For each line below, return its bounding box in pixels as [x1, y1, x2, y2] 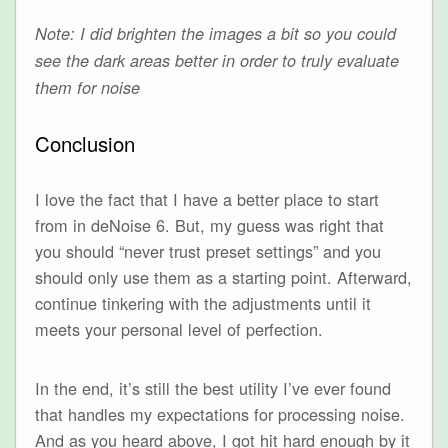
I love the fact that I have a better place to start [34, 187, 379, 212]
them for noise [34, 76, 140, 100]
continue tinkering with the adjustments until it [34, 291, 371, 316]
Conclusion [34, 128, 135, 158]
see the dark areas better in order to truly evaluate [34, 49, 399, 73]
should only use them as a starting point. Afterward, [34, 265, 412, 290]
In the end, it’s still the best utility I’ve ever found [34, 375, 391, 400]
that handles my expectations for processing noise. [34, 401, 405, 426]
